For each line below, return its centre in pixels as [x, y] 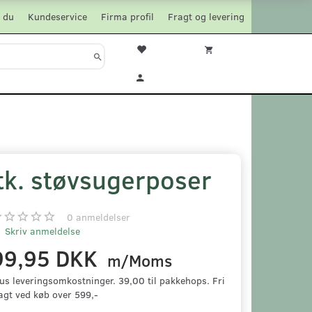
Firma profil [127, 16]
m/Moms [137, 260]
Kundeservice [57, 16]
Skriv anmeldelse [41, 231]
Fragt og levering [206, 16]
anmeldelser [101, 217]
